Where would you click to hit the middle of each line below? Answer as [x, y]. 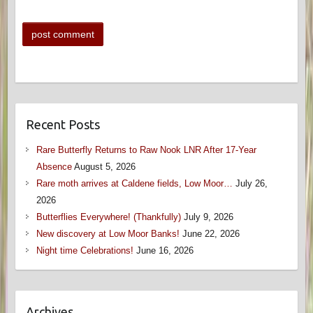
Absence [54, 167]
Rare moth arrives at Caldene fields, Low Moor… [134, 184]
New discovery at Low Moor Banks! [108, 234]
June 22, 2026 [211, 234]
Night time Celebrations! [85, 251]
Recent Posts [63, 125]
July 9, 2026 [208, 217]
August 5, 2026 [104, 167]
